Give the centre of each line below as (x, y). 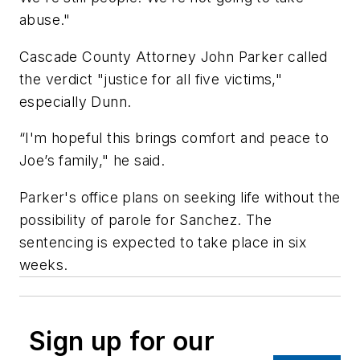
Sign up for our (122, 341)
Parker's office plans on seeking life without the (180, 197)
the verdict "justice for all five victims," (151, 79)
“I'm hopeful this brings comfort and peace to (174, 138)
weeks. (44, 264)
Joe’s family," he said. (92, 161)
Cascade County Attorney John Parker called (174, 56)
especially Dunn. (76, 101)
